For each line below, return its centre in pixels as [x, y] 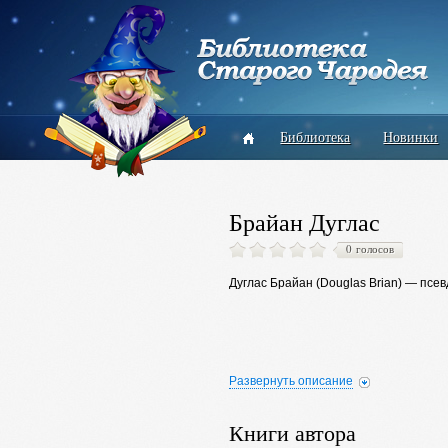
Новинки [411, 136]
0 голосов [369, 248]
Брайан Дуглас [304, 222]
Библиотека [315, 136]
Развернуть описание [290, 381]
